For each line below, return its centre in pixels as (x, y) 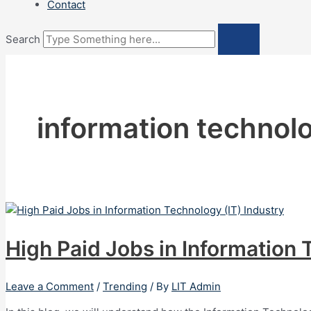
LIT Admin (196, 287)
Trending (125, 287)
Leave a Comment (50, 287)
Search (23, 39)
